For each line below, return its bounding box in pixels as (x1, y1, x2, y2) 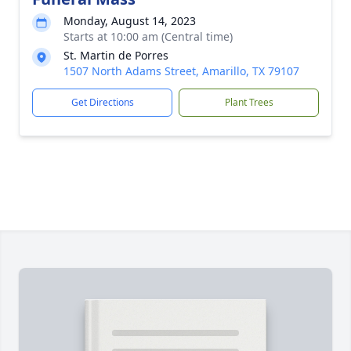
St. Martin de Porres (63, 48, 168, 63)
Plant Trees (224, 96, 273, 109)
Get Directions (71, 96, 134, 109)
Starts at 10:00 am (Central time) (63, 29, 233, 44)
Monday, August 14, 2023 (63, 13, 196, 28)
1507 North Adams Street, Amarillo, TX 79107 (63, 63, 299, 78)
